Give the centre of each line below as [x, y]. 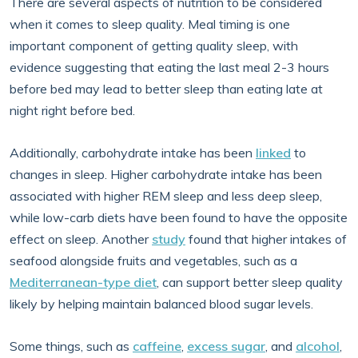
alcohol [318, 346]
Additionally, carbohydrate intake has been [133, 153]
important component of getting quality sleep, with [154, 46]
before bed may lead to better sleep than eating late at [166, 89]
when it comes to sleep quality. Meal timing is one [150, 24]
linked [273, 153]
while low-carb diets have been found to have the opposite [179, 217]
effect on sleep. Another [81, 239]
